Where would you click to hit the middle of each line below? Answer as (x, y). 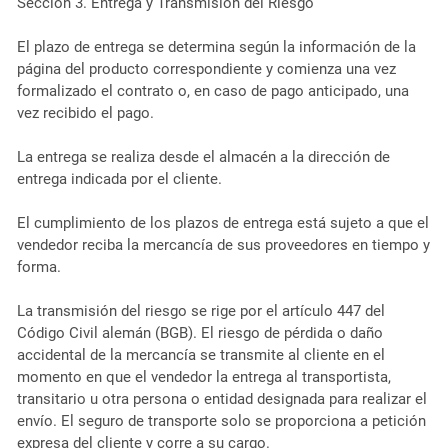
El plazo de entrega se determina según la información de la (216, 46)
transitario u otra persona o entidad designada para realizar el (221, 398)
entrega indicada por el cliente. (119, 178)
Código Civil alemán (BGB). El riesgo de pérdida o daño (199, 332)
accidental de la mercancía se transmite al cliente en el (200, 354)
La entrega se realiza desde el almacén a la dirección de (203, 156)
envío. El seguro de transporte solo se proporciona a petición (221, 420)
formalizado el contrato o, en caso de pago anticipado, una (212, 90)
